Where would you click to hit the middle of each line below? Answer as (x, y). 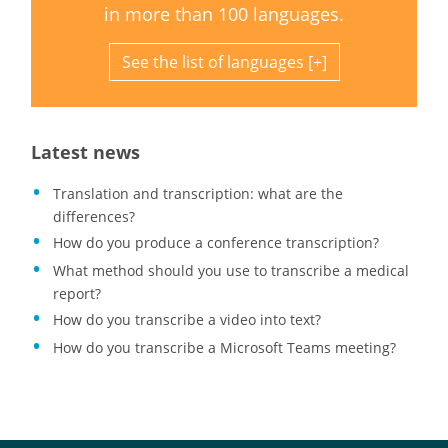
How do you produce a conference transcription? (215, 243)
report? (76, 294)
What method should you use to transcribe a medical (230, 271)
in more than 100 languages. (224, 14)
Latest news (85, 152)
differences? (93, 217)
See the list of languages (212, 62)
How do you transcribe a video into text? (186, 320)
